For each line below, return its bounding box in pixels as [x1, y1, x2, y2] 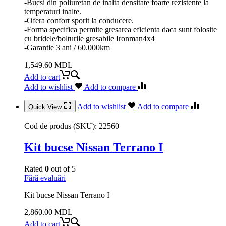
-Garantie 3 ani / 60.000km [24, 43, 110, 52]
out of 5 [49, 164, 76, 173]
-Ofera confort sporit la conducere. [24, 16, 134, 25]
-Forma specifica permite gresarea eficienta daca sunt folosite [24, 25, 217, 34]
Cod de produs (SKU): [24, 121, 99, 130]
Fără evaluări [24, 173, 66, 182]
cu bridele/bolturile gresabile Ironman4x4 [24, 34, 155, 43]
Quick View [28, 103, 64, 111]
